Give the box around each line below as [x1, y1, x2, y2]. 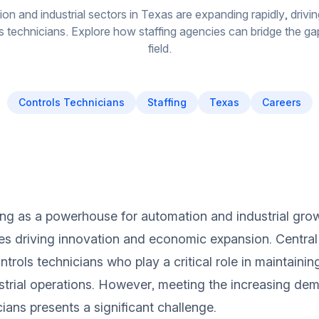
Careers [261, 96, 301, 108]
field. [147, 41, 172, 56]
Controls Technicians [18, 96, 125, 108]
